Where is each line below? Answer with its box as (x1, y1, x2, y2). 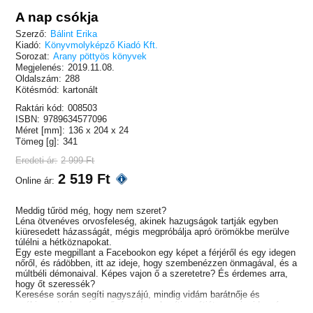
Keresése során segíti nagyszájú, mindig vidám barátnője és (15, 289, 261, 300)
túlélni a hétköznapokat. (15, 236, 112, 247)
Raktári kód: (15, 103, 65, 114)
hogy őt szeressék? (15, 278, 96, 289)
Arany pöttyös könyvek (53, 51, 147, 62)
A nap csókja (15, 10, 99, 25)
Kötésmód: (15, 85, 60, 96)
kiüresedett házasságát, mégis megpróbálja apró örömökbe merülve (15, 226, 290, 237)
